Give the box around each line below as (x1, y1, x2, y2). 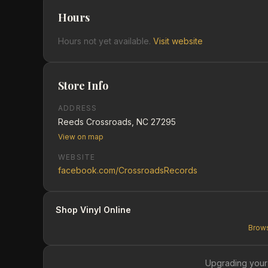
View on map (58, 132, 103, 141)
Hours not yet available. (58, 36, 151, 46)
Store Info (58, 78, 108, 93)
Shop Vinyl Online (56, 205, 131, 215)
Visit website (153, 36, 203, 46)
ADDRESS (58, 103, 98, 112)
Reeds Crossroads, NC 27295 (58, 117, 176, 127)
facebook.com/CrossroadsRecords (58, 165, 197, 175)
